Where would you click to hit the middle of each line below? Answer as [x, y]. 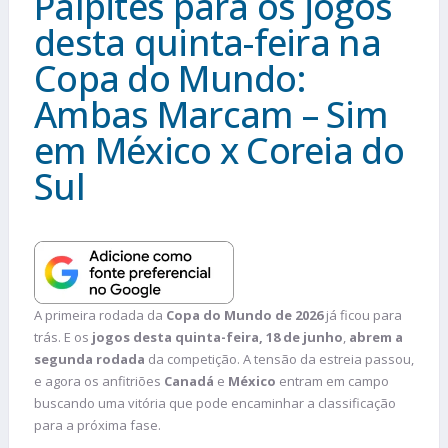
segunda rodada [89, 358]
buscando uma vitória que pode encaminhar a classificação [215, 402]
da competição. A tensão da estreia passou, [279, 358]
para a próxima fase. [97, 424]
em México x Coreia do [219, 150]
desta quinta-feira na [207, 42]
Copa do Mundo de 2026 [244, 314]
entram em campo [332, 380]
